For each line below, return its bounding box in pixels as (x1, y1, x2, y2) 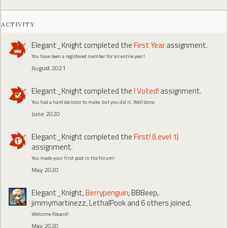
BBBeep (131, 186, 157, 198)
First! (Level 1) (134, 130, 179, 142)
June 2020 (32, 108, 60, 119)
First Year (134, 39, 165, 51)
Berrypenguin (85, 186, 128, 198)
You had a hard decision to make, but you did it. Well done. (32, 98, 156, 106)
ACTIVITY (1, 20, 35, 28)
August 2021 (32, 63, 66, 73)
